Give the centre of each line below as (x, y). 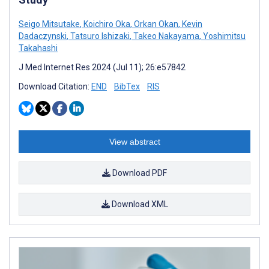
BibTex (127, 86)
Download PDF (139, 173)
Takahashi (38, 48)
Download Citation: (55, 86)
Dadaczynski (43, 36)
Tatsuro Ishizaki (99, 36)
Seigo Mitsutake (49, 24)
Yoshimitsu (223, 36)
